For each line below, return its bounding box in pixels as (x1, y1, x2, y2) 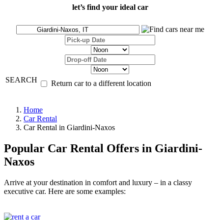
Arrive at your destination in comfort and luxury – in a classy (4, 178, 192, 187)
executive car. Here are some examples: (4, 187, 126, 196)
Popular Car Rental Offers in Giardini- (4, 142, 202, 155)
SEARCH (5, 76, 37, 84)
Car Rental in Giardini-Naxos (24, 123, 115, 132)
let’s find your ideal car (72, 3, 148, 12)
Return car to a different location (51, 79, 151, 88)
